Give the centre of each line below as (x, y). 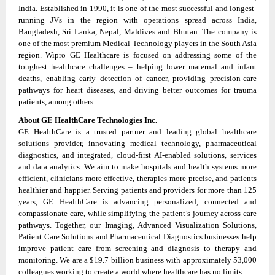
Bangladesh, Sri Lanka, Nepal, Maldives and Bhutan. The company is (137, 32)
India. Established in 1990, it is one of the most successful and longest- (137, 9)
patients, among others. (57, 102)
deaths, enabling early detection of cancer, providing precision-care (137, 79)
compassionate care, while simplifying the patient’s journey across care (137, 214)
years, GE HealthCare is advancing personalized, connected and (137, 202)
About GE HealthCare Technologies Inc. (88, 120)
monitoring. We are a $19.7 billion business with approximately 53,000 (137, 260)
